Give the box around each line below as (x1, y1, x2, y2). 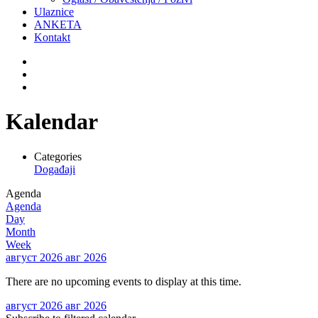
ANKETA (34, 18, 82, 31)
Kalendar (6, 109, 98, 135)
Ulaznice (34, 6, 74, 18)
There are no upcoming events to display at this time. (6, 275, 241, 287)
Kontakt (34, 31, 70, 43)
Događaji (34, 163, 75, 175)
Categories (34, 150, 82, 163)
